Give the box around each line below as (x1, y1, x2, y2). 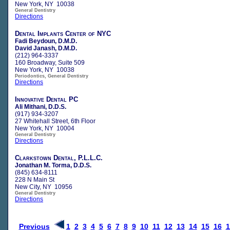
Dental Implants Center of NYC (15, 29, 111, 37)
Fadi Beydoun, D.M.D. (15, 37, 77, 45)
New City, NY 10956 (15, 183, 72, 190)
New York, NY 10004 (15, 124, 74, 132)
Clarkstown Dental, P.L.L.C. (15, 154, 103, 162)
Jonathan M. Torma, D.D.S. (15, 161, 91, 169)
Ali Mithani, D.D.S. (15, 103, 66, 110)
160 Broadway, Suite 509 (15, 59, 85, 66)
